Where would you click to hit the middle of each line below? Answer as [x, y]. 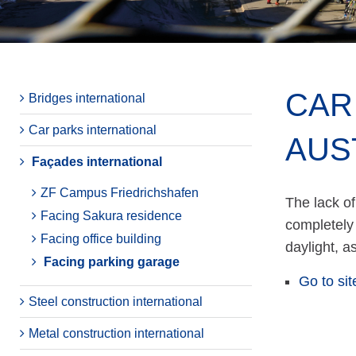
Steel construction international [116, 302]
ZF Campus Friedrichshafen [120, 193]
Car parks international [93, 130]
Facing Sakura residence [111, 216]
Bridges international [87, 98]
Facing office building [101, 239]
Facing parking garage [112, 262]
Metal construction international [116, 333]
